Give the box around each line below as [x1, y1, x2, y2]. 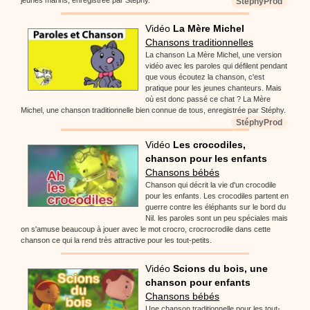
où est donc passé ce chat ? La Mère [145, 94, 271, 103]
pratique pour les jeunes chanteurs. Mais [145, 83, 282, 92]
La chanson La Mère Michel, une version [145, 50, 282, 59]
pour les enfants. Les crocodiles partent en [145, 191, 289, 200]
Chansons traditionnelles [145, 36, 253, 48]
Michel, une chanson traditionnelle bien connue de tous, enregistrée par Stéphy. [21, 105, 286, 114]
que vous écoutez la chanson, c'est [145, 72, 264, 81]
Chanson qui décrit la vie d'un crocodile [145, 180, 276, 189]
